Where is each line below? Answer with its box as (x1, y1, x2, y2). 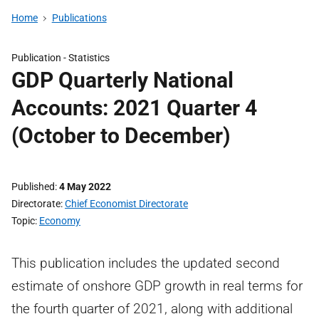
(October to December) (11, 123, 231, 148)
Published (11, 181, 55, 192)
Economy (39, 215, 80, 226)
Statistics (68, 52, 110, 63)
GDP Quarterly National (11, 68, 234, 93)
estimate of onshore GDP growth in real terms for (11, 278, 303, 294)
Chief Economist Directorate (65, 198, 188, 209)
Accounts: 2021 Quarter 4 (11, 95, 257, 120)
